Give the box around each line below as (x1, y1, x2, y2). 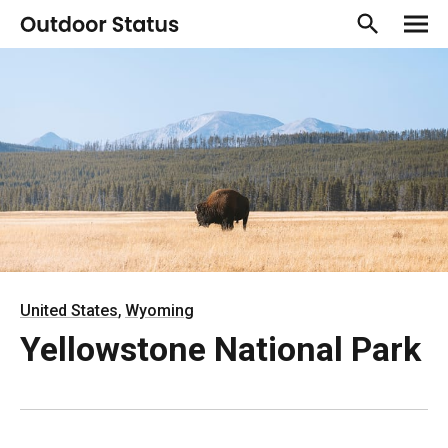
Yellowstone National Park (20, 329, 421, 369)
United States (20, 301, 118, 320)
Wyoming (125, 301, 194, 320)
